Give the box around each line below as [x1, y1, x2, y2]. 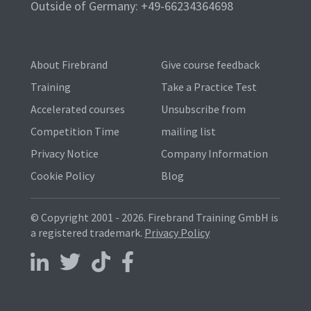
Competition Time [31, 124, 119, 138]
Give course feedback [160, 58, 260, 72]
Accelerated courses [31, 102, 125, 116]
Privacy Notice [31, 146, 99, 160]
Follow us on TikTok [91, 273, 186, 287]
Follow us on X [59, 273, 127, 287]
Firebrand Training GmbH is [146, 210, 278, 224]
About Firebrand [31, 58, 108, 72]
